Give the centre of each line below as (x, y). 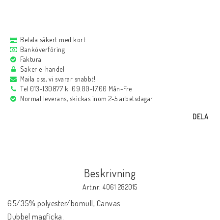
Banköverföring (42, 49)
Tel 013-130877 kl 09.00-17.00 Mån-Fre (76, 88)
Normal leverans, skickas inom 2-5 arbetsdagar (87, 98)
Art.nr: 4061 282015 (110, 187)
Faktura (31, 59)
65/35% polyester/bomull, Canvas (64, 203)
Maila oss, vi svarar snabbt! (58, 79)
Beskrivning (110, 173)
